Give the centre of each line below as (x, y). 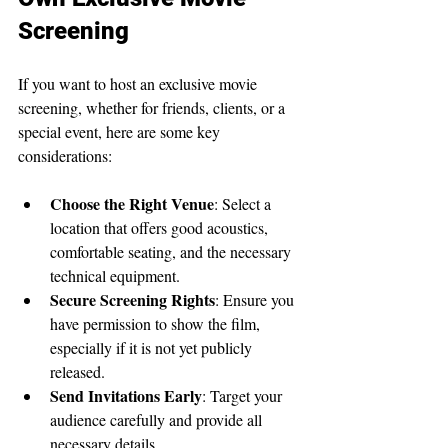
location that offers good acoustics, (161, 227)
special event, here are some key (121, 131)
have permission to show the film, (157, 323)
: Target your (244, 395)
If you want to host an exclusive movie (139, 83)
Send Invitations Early (126, 395)
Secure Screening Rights (132, 299)
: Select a (244, 203)
